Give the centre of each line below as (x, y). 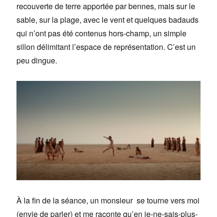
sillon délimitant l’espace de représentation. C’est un (106, 46)
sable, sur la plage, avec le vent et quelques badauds (108, 19)
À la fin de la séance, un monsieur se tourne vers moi (108, 200)
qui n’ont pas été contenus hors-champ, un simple (102, 33)
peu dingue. (37, 60)
